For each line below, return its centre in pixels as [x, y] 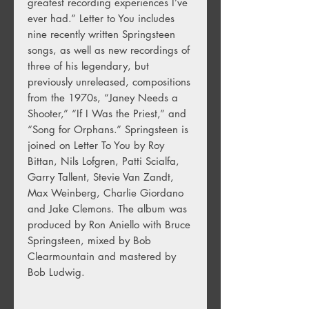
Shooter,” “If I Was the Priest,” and [107, 113]
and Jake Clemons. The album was [107, 208]
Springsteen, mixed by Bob [89, 240]
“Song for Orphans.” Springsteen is [108, 129]
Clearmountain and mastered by [102, 256]
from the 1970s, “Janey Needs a [103, 97]
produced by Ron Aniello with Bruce [109, 224]
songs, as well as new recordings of [109, 50]
